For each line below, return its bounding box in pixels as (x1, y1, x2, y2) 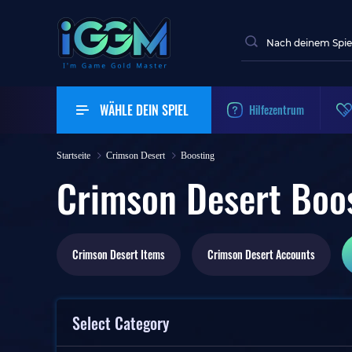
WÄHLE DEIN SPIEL (100, 101, 189, 119)
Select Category (72, 311, 169, 335)
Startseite (57, 150, 90, 161)
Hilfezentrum (249, 101, 304, 118)
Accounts (273, 246, 315, 262)
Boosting (181, 150, 214, 161)
